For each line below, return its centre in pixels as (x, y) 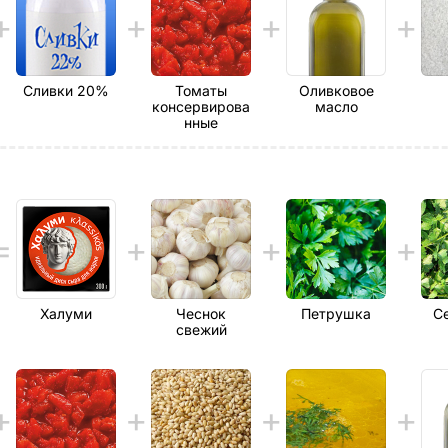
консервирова (201, 106)
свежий (201, 329)
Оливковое (336, 90)
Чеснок (201, 313)
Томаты (201, 90)
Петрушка (336, 313)
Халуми (66, 313)
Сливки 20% (66, 90)
